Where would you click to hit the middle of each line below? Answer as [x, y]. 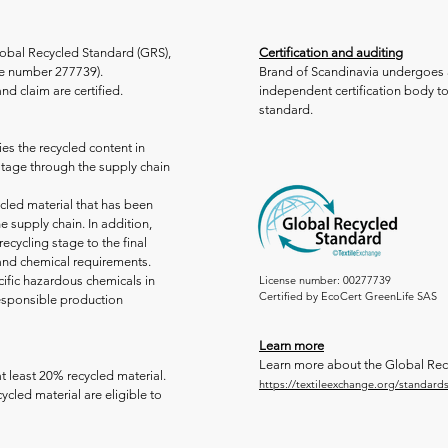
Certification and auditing [331, 52]
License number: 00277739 [325, 280]
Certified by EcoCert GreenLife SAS [348, 296]
